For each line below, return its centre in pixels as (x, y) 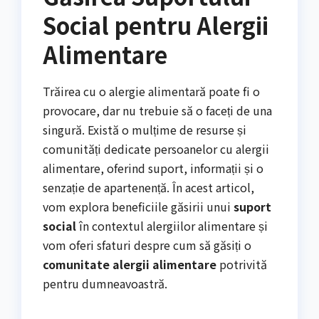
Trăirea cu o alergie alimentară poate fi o (151, 91)
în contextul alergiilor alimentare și (172, 225)
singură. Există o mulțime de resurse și (145, 129)
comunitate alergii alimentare (130, 264)
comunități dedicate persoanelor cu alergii (156, 148)
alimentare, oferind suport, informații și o (153, 168)
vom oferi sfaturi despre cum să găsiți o (147, 245)
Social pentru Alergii (156, 25)
